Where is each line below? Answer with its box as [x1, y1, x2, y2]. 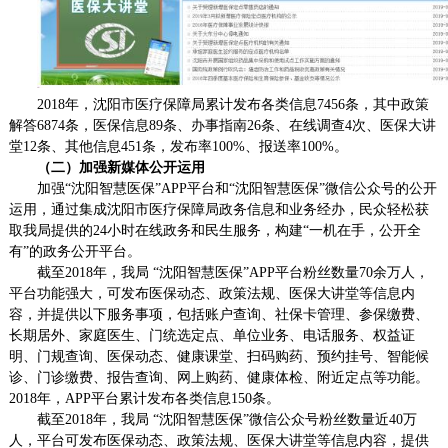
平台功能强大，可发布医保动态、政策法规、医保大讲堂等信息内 [8, 286, 415, 302]
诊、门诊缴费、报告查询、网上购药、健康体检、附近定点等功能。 [8, 370, 429, 386]
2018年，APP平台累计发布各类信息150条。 [8, 391, 280, 407]
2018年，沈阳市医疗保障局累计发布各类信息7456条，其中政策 [36, 97, 429, 113]
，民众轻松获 [344, 202, 429, 218]
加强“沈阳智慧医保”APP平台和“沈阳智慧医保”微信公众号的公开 [36, 181, 437, 197]
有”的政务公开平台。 [8, 244, 141, 260]
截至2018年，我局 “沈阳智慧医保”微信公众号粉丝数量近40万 [36, 412, 417, 428]
